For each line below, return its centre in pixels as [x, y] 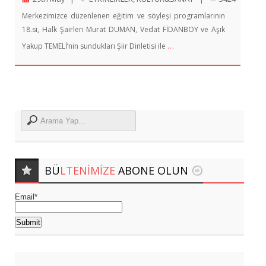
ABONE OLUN [153, 170]
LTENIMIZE [89, 170]
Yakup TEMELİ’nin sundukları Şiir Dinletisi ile [95, 46]
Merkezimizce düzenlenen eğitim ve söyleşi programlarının [124, 15]
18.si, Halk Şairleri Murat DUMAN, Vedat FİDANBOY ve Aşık [124, 29]
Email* [26, 197]
